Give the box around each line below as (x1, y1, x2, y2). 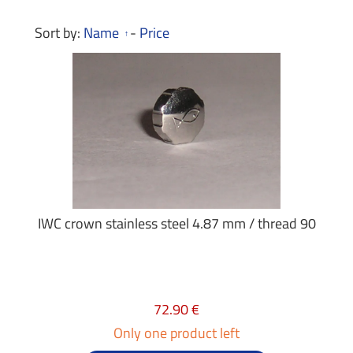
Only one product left (113, 322, 240, 344)
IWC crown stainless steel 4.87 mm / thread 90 (37, 213, 316, 234)
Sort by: (35, 22, 84, 43)
